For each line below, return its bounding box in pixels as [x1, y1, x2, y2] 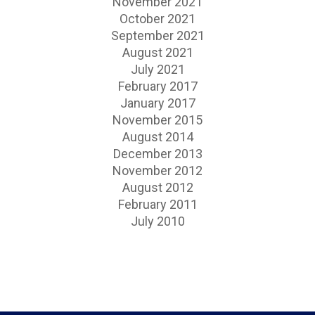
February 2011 [117, 196, 198, 212]
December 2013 [112, 146, 202, 161]
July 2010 [130, 213, 185, 229]
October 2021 [120, 11, 195, 26]
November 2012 [112, 162, 202, 178]
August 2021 [122, 44, 193, 60]
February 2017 [117, 78, 198, 94]
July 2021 [130, 61, 185, 77]
